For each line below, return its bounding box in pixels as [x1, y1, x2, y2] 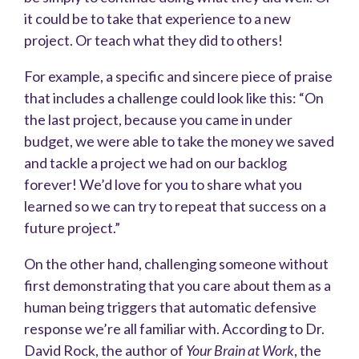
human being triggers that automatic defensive [24, 298, 317, 317]
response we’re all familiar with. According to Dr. [24, 320, 325, 338]
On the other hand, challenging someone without [24, 255, 329, 273]
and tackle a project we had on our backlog [24, 154, 287, 172]
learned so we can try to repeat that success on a [24, 197, 326, 216]
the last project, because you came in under [24, 111, 292, 129]
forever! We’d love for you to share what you [24, 175, 302, 194]
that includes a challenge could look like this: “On [24, 89, 324, 107]
